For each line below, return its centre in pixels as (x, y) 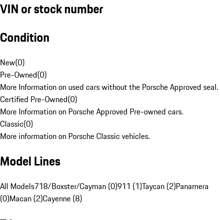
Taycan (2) (159, 186)
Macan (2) (26, 199)
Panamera (192, 186)
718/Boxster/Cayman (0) (76, 186)
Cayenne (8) (62, 199)
